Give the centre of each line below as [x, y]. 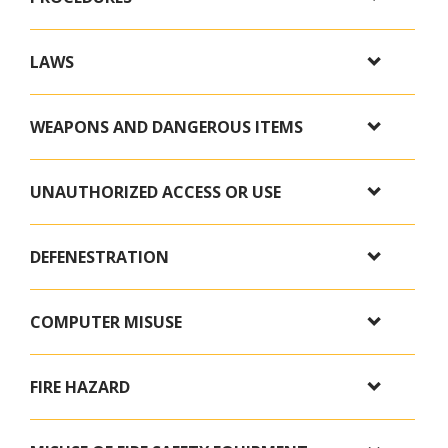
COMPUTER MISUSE [106, 322]
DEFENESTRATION [99, 257]
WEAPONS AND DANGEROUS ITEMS [166, 127]
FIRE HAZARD [80, 387]
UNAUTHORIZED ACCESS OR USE [155, 192]
